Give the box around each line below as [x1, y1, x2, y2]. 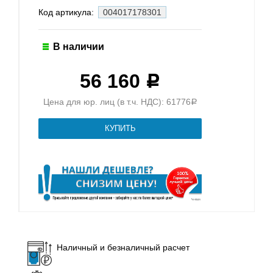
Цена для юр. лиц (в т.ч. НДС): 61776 [43, 96, 191, 107]
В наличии [53, 41, 104, 52]
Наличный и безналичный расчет [57, 243, 190, 253]
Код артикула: [38, 7, 96, 17]
